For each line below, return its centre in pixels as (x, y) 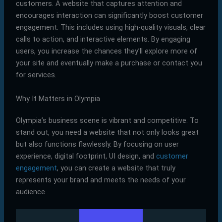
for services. (36, 75)
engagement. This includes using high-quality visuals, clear (111, 28)
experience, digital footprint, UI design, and (86, 156)
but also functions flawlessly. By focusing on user (97, 144)
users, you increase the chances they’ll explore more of (106, 51)
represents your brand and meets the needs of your (101, 180)
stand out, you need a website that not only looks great (107, 132)
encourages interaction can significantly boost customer (109, 16)
